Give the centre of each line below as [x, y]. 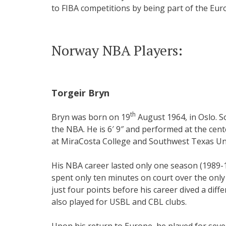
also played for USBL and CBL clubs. [119, 202]
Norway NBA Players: [117, 50]
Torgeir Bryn [80, 93]
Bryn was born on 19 [91, 117]
